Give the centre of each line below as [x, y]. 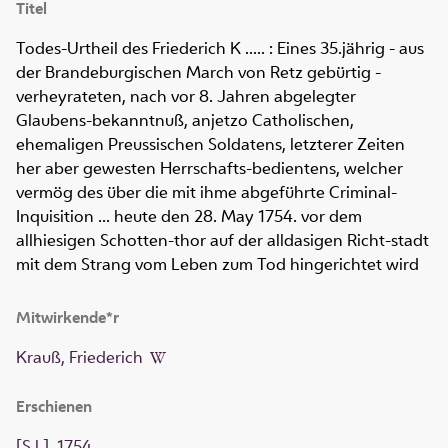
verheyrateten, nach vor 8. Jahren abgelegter [186, 96]
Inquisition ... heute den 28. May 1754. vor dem [189, 216]
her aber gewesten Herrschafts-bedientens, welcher [209, 168]
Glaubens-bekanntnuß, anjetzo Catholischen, [185, 120]
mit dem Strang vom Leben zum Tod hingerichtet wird [217, 264]
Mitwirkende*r [67, 318]
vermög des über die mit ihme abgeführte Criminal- [206, 192]
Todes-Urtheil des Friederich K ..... [140, 48]
